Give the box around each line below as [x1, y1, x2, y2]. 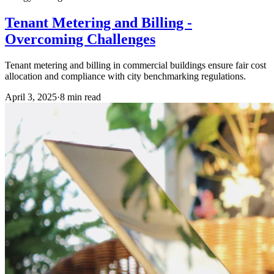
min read [65, 91, 101, 102]
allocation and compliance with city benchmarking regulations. [5, 70, 246, 81]
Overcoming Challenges [5, 31, 155, 47]
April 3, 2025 [5, 91, 57, 102]
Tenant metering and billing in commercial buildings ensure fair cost [5, 59, 266, 70]
